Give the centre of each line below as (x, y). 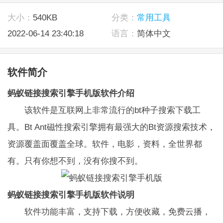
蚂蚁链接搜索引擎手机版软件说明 (71, 194)
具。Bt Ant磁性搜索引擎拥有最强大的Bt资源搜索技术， (111, 127)
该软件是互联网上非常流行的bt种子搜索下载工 (104, 110)
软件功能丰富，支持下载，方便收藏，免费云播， (109, 211)
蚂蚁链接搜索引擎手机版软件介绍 (71, 93)
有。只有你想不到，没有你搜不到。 (75, 161)
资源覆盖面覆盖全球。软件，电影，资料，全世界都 (105, 144)
